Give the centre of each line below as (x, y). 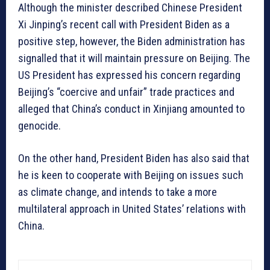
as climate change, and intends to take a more (118, 192)
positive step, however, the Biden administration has (132, 42)
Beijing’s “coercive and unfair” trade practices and (126, 92)
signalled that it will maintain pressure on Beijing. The (134, 58)
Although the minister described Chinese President (130, 8)
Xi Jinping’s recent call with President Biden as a (124, 25)
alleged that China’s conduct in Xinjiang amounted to (131, 109)
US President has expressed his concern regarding (129, 75)
